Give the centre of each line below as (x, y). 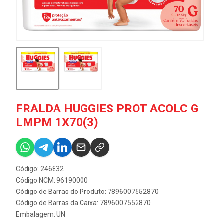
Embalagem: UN (41, 214)
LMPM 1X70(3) (57, 122)
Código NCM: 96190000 (52, 180)
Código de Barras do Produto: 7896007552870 (87, 191)
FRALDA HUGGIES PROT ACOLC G (107, 108)
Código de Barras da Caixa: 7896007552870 (83, 203)
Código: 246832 (40, 169)
